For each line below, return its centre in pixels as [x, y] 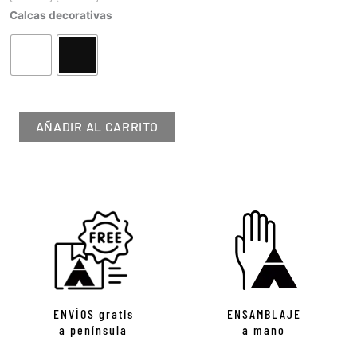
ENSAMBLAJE [264, 313]
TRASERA [32, 10]
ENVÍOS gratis [93, 313]
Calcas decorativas [61, 16]
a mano [264, 329]
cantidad [29, 27]
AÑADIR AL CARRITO [97, 126]
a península [93, 329]
